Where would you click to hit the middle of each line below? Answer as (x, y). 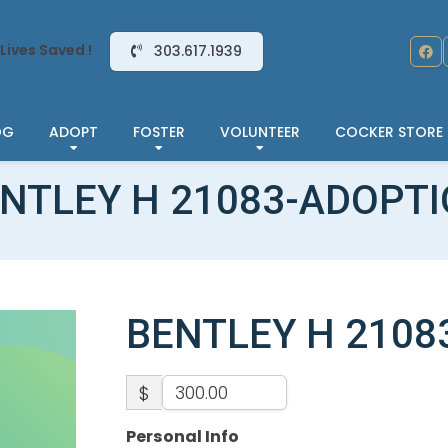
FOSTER (159, 131)
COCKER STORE (389, 131)
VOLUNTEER (260, 131)
